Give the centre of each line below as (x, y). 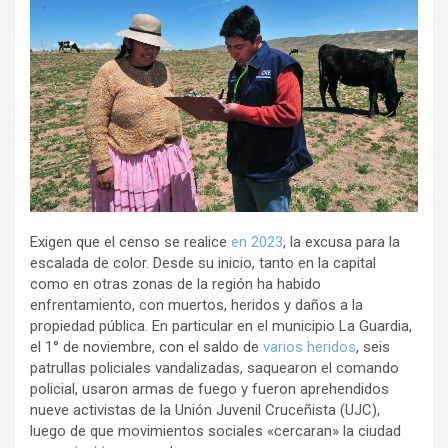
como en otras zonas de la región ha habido (175, 283)
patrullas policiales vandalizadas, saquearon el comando (214, 367)
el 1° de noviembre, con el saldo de (146, 346)
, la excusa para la (341, 241)
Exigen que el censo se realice (130, 241)
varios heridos (309, 346)
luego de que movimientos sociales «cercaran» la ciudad (215, 430)
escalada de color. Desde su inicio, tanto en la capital (203, 262)
